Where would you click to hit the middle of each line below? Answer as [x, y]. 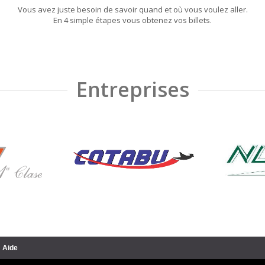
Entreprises [132, 89]
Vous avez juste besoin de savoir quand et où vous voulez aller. [132, 9]
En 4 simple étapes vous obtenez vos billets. [132, 20]
